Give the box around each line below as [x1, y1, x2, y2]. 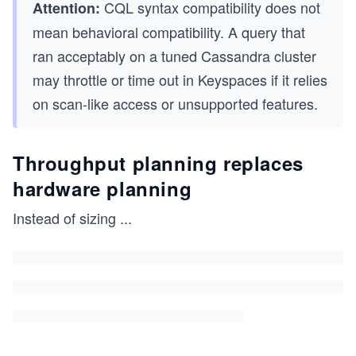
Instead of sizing [13, 207, 116, 228]
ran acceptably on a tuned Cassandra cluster [33, 45, 316, 66]
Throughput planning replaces [13, 149, 304, 176]
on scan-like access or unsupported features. [33, 93, 318, 114]
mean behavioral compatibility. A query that [33, 21, 305, 42]
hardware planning [13, 175, 192, 202]
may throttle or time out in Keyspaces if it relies [33, 69, 327, 90]
